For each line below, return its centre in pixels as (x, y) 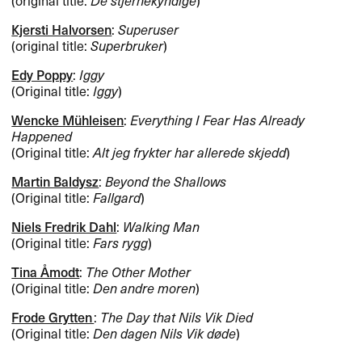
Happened (42, 135)
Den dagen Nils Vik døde (165, 333)
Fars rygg (121, 243)
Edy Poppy (42, 74)
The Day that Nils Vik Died (177, 317)
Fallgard (117, 198)
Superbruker (127, 45)
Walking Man (162, 227)
